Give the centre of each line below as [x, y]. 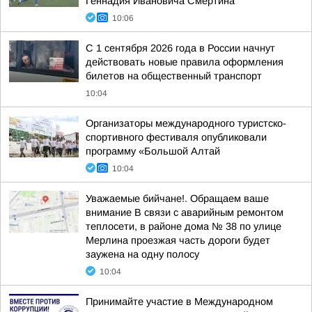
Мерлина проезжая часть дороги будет [178, 240]
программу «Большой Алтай [153, 151]
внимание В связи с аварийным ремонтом [185, 212]
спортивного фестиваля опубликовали [176, 137]
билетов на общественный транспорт [174, 76]
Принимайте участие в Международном [179, 302]
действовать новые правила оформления [185, 62]
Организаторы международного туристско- [186, 123]
